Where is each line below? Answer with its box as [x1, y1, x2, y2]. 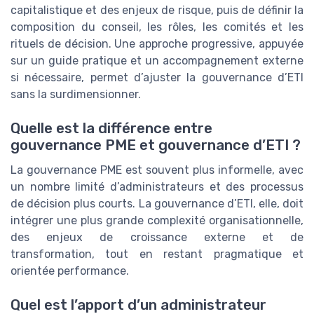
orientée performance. [11, 264, 129, 278]
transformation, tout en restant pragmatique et [11, 247, 303, 261]
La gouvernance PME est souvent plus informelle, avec [11, 163, 303, 177]
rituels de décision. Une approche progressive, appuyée [11, 36, 303, 50]
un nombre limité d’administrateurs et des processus [11, 179, 303, 193]
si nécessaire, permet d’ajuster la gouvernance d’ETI [11, 70, 303, 84]
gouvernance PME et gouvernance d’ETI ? [11, 136, 301, 153]
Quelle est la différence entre [11, 119, 212, 137]
